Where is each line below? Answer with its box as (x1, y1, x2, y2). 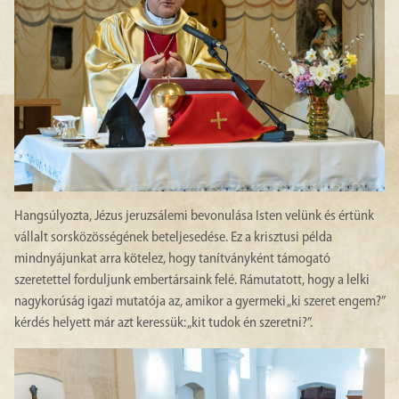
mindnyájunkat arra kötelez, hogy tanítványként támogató (14, 251, 330, 266)
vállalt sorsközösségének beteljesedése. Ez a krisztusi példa (14, 230, 332, 245)
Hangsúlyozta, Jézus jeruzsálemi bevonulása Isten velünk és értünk (14, 208, 374, 224)
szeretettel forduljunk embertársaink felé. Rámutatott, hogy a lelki (14, 273, 370, 288)
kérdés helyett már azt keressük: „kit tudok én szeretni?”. (14, 315, 313, 330)
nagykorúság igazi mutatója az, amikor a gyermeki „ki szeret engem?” (14, 294, 385, 309)
